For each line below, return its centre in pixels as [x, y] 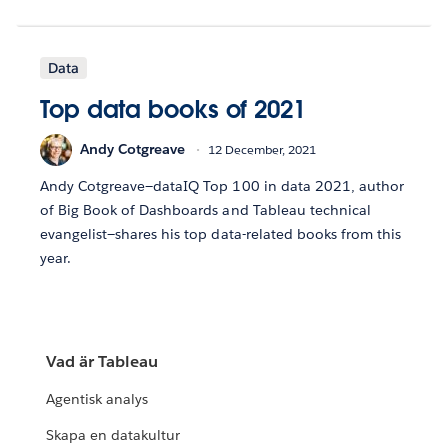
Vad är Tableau [102, 362]
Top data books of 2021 [173, 109]
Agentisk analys [97, 399]
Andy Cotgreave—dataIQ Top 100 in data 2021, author [222, 185]
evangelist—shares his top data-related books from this [221, 233]
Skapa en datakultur [113, 435]
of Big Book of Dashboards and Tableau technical [205, 209]
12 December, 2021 [262, 150]
